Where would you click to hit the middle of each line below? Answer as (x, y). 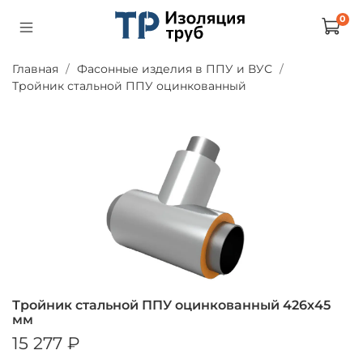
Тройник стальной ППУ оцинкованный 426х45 (171, 305)
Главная (35, 68)
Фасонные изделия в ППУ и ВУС (175, 68)
